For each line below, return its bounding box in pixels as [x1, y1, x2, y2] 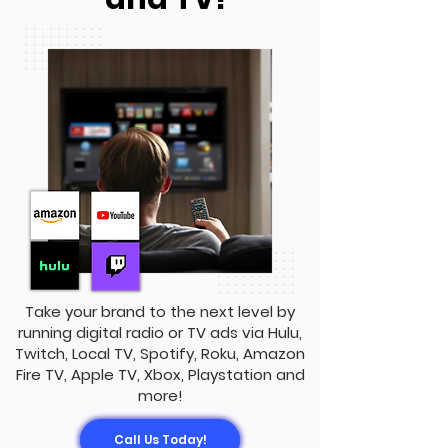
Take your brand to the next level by [25, 301, 295, 322]
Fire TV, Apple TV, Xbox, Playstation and [15, 364, 305, 385]
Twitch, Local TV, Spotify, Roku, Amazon [15, 343, 305, 364]
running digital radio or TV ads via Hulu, [18, 322, 302, 343]
